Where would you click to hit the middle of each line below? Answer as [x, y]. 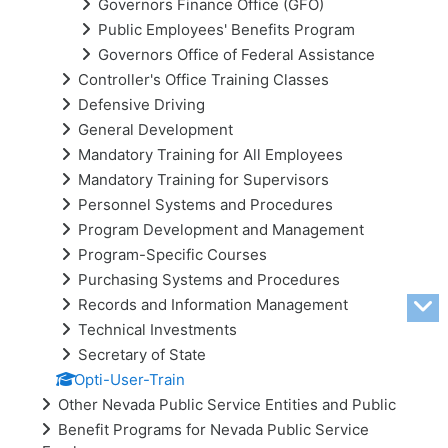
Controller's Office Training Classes [203, 79]
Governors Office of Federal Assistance [236, 54]
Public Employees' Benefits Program [226, 29]
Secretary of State [142, 354]
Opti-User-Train [129, 379]
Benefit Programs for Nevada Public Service [213, 429]
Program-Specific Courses [172, 254]
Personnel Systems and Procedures [205, 204]
